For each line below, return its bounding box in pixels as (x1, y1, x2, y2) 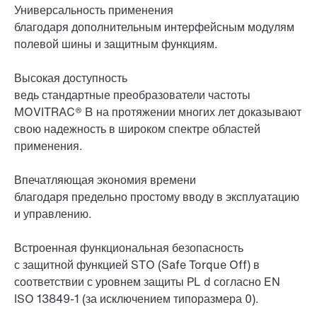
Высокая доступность (14, 69, 127, 87)
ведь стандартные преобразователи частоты (14, 86, 250, 104)
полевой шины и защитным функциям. (14, 35, 218, 53)
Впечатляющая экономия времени (14, 171, 196, 189)
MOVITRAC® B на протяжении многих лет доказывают (14, 103, 301, 121)
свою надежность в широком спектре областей (14, 120, 260, 138)
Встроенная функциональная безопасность (14, 239, 243, 257)
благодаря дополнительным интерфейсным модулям (14, 18, 294, 36)
